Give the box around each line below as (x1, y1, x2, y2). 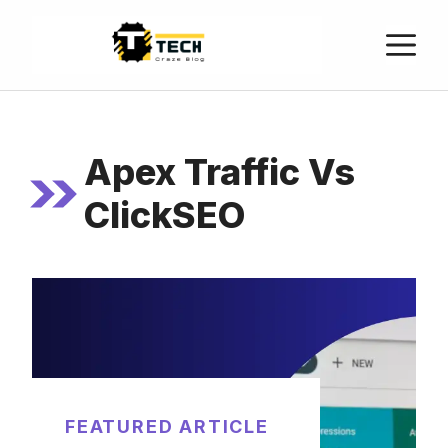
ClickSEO (83, 193, 245, 237)
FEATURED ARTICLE (65, 416, 269, 437)
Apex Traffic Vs (83, 150, 355, 194)
